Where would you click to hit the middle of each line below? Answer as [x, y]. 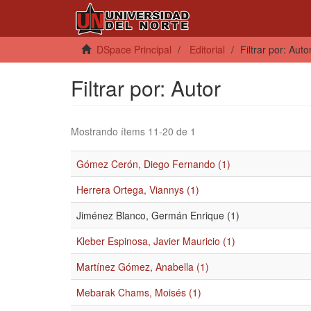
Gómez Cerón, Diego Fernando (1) [153, 164]
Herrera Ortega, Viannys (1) [138, 190]
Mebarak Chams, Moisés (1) [139, 292]
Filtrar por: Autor [146, 88]
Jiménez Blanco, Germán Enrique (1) [158, 215]
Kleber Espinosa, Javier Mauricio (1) [156, 241]
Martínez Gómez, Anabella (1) [143, 267]
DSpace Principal [134, 49]
